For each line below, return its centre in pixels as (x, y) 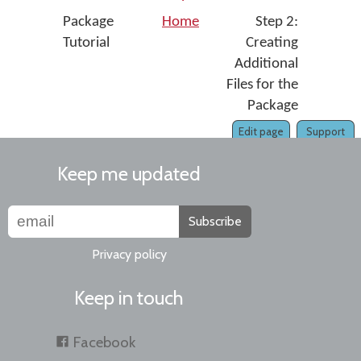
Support (326, 131)
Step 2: (275, 22)
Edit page (261, 131)
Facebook (104, 342)
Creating (272, 43)
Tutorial (88, 43)
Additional (266, 64)
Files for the (262, 85)
